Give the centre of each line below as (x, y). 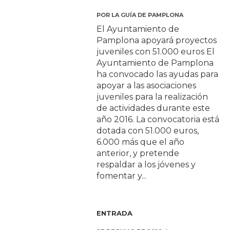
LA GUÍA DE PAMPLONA (148, 15)
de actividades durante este (154, 108)
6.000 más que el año (141, 142)
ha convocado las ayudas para (158, 74)
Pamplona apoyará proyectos (157, 41)
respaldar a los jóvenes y (146, 165)
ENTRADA (115, 213)
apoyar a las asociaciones (147, 86)
